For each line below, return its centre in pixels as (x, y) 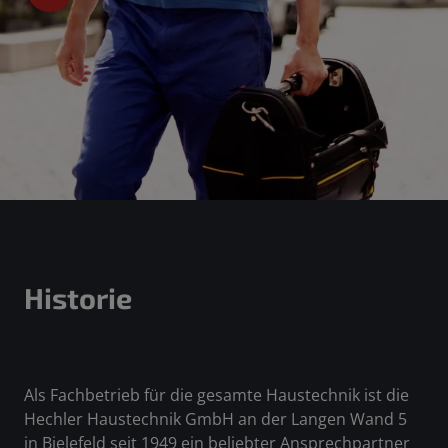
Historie (78, 298)
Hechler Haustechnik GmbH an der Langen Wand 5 (215, 419)
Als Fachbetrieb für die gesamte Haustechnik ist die (216, 395)
